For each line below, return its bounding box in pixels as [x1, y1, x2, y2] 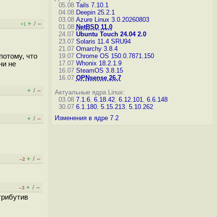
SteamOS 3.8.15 [76, 67, 123, 74]
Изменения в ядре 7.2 [54, 114, 119, 122]
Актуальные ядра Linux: [54, 89, 125, 96]
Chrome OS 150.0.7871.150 [76, 52, 154, 60]
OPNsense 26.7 [76, 74, 121, 81]
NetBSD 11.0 [76, 23, 112, 31]
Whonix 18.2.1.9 [76, 60, 122, 67]
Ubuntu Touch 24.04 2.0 [76, 31, 146, 38]
